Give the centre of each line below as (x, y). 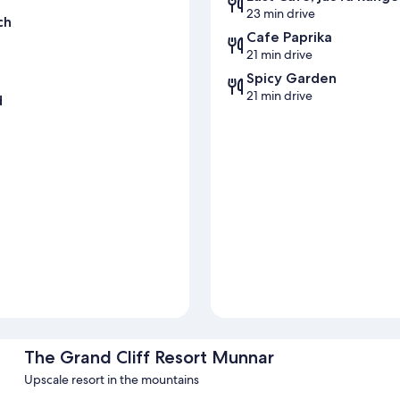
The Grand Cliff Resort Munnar (149, 357)
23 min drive (281, 14)
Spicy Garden (292, 79)
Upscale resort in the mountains (111, 379)
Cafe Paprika (289, 37)
